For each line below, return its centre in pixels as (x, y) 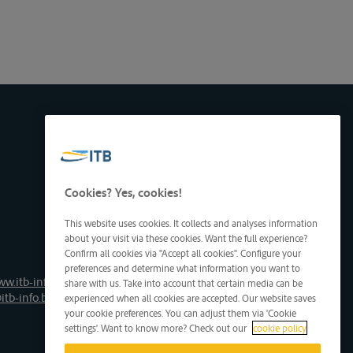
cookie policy (280, 328)
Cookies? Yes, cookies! (123, 193)
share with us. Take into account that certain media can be (184, 283)
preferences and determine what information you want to (182, 268)
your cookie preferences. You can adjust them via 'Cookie (180, 313)
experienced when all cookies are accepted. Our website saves (190, 298)
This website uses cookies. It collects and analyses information (191, 223)
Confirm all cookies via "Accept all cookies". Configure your (183, 253)
